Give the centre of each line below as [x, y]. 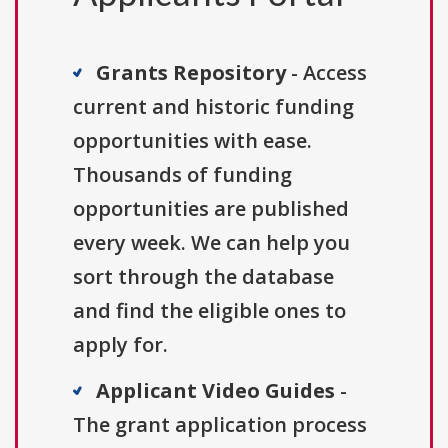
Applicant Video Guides [215, 391]
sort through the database [203, 277]
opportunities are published [211, 209]
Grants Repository [191, 73]
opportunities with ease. [192, 141]
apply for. [120, 345]
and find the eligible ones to [209, 311]
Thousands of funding [182, 175]
